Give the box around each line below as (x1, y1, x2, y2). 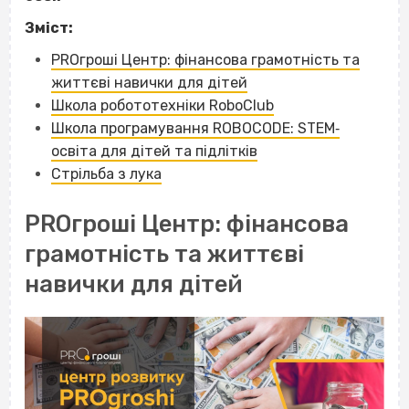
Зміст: (25, 19, 73, 37)
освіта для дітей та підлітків (50, 142, 257, 161)
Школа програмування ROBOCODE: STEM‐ (50, 120, 340, 138)
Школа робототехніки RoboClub (50, 97, 274, 115)
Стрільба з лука (50, 165, 162, 184)
